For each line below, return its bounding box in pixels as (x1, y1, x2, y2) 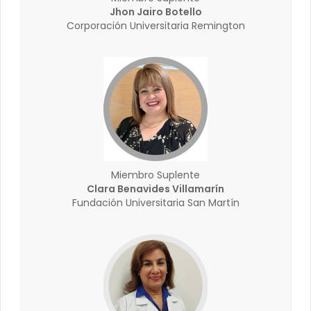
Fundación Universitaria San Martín (72, 196, 239, 210)
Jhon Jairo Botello (109, 5, 202, 19)
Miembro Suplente (111, 168, 200, 182)
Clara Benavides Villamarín (87, 182, 224, 196)
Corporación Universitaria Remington (66, 19, 245, 33)
